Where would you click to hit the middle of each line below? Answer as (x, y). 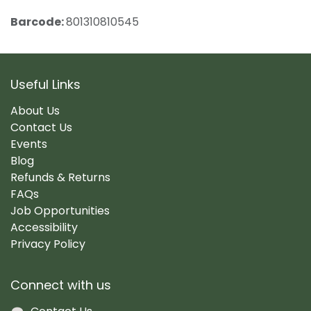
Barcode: (38, 22)
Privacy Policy (48, 244)
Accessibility (44, 227)
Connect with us (61, 285)
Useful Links (45, 84)
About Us (35, 110)
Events (29, 144)
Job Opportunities (60, 210)
